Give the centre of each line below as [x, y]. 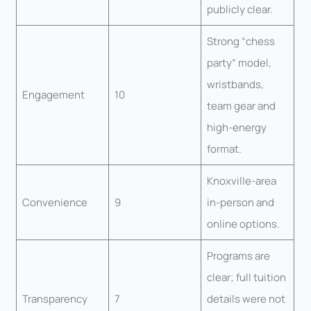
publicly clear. [239, 9]
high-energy [236, 127]
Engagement [53, 94]
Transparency [54, 299]
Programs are [238, 255]
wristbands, [235, 84]
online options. [243, 224]
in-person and [240, 202]
